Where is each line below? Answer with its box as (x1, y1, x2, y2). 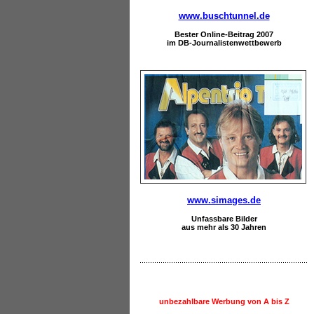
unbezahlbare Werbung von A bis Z (158, 296, 289, 306)
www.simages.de (187, 194, 261, 205)
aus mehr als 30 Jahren (182, 222, 266, 231)
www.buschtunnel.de (178, 10, 270, 21)
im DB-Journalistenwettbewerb (166, 38, 282, 47)
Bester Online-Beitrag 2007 (175, 29, 273, 39)
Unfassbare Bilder (191, 214, 257, 223)
